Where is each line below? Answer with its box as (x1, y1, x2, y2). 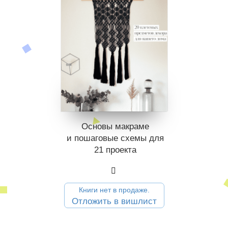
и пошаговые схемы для (66, 133, 164, 144)
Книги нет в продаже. (79, 186, 150, 194)
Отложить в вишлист (72, 196, 157, 207)
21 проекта (94, 145, 136, 155)
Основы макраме (81, 122, 149, 132)
